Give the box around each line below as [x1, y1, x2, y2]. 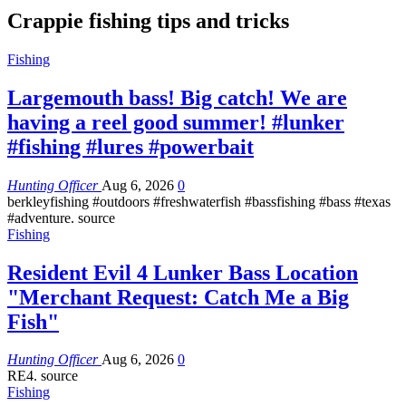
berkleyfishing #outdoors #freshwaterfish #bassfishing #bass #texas [7, 193, 391, 209]
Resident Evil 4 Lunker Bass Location [7, 260, 358, 285]
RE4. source [7, 368, 78, 384]
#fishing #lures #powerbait [7, 134, 254, 159]
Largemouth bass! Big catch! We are [7, 85, 347, 110]
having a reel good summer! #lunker [7, 110, 344, 134]
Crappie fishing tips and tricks [7, 8, 289, 33]
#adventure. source [7, 209, 115, 226]
